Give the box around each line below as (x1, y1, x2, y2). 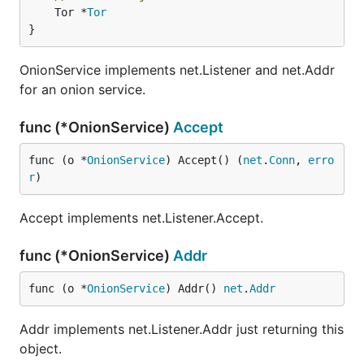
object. (19, 340, 62, 357)
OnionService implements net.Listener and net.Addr (19, 62, 335, 78)
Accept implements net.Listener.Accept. (19, 210, 263, 226)
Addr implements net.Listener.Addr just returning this (19, 321, 344, 337)
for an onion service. (19, 81, 145, 97)
